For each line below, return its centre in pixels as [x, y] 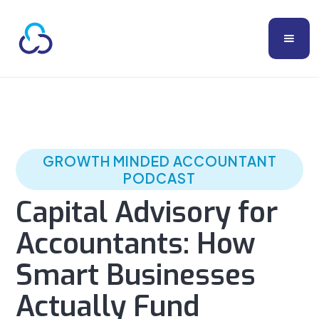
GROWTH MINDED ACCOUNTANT [159, 161]
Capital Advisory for [147, 213]
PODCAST [159, 178]
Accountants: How [136, 244]
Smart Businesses [136, 275]
